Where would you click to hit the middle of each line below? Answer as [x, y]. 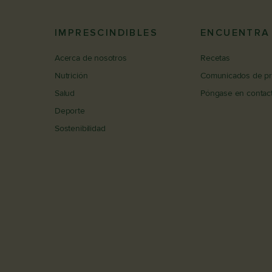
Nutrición [71, 76]
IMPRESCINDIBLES [106, 33]
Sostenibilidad [80, 129]
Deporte [70, 111]
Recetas [215, 58]
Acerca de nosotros [91, 58]
